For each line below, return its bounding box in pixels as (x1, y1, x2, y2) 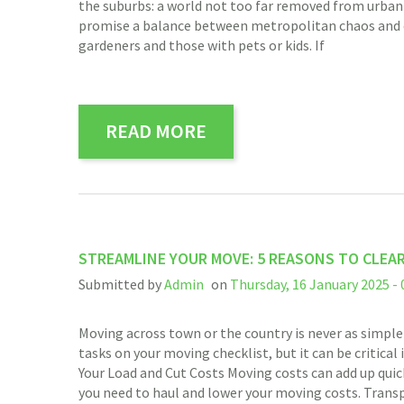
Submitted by (78, 275, 164, 294)
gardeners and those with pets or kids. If (78, 36, 325, 55)
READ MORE (106, 118, 207, 144)
